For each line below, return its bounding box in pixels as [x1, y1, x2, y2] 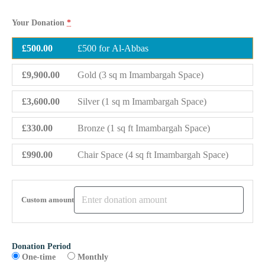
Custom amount [21, 196, 74, 204]
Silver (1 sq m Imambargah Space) [77, 96, 206, 106]
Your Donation [12, 18, 67, 27]
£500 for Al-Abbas [77, 43, 148, 53]
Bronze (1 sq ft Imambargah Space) [77, 123, 210, 133]
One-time [20, 253, 56, 261]
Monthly [75, 253, 108, 261]
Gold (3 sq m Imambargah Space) [77, 70, 203, 80]
